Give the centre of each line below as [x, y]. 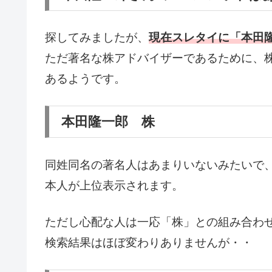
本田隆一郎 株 [108, 121]
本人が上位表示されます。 [114, 185]
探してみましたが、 [97, 38]
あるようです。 [85, 79]
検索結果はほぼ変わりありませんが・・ [149, 243]
